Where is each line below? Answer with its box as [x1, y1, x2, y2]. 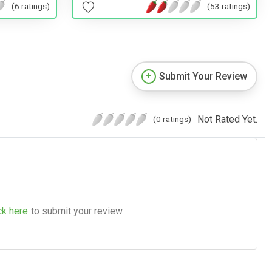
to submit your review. [31, 205, 124, 217]
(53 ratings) [207, 1, 250, 12]
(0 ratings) [153, 114, 191, 124]
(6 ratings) [12, 1, 50, 12]
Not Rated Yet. [197, 113, 257, 125]
